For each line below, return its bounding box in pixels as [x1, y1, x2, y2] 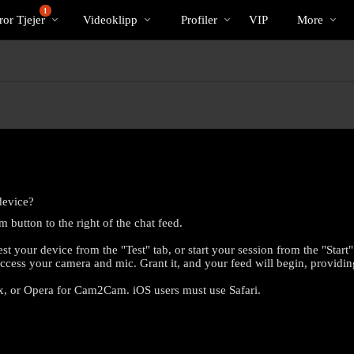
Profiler [180, 13, 217, 26]
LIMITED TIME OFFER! [79, 291, 275, 311]
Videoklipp [82, 13, 137, 26]
